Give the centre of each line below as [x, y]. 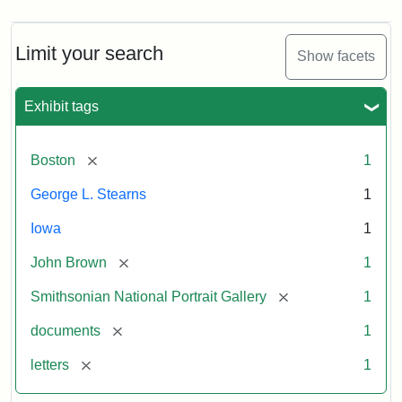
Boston [53, 160]
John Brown [69, 262]
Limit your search [89, 53]
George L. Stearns [88, 194]
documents [66, 330]
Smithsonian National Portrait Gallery [149, 296]
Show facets [336, 57]
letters [50, 364]
